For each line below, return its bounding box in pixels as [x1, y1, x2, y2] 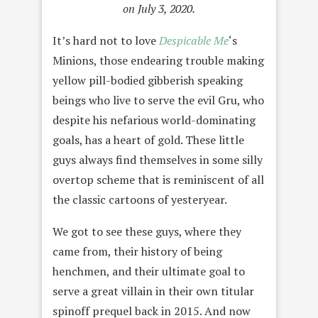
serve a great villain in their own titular [53, 283, 254, 299]
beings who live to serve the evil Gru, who [53, 92, 264, 108]
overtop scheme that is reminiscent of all [53, 171, 264, 187]
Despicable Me [159, 32, 229, 48]
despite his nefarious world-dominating [53, 111, 256, 128]
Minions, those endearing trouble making [53, 52, 264, 68]
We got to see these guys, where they [53, 223, 241, 239]
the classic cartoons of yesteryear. [53, 191, 227, 207]
